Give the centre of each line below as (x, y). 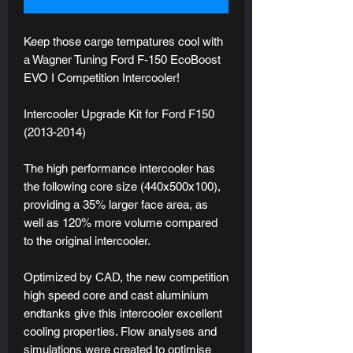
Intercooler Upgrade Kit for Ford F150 (119, 113)
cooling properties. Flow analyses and (120, 331)
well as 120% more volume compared (121, 222)
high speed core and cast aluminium (116, 295)
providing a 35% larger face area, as (116, 204)
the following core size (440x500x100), (122, 186)
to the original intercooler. (89, 240)
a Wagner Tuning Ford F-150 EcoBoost (122, 59)
